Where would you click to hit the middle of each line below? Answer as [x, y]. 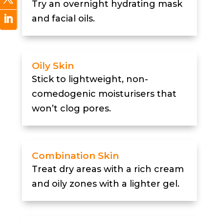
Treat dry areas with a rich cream [108, 169]
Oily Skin [53, 66]
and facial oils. [63, 19]
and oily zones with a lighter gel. [105, 184]
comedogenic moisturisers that [104, 94]
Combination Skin [75, 156]
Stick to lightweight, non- [90, 79]
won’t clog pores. [71, 109]
